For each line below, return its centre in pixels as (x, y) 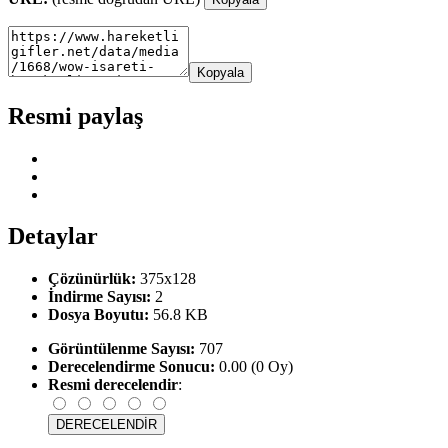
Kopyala (220, 72)
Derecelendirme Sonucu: (131, 367)
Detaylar (53, 236)
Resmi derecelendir (113, 385)
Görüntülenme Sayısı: (121, 349)
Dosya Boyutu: (98, 315)
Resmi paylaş (75, 115)
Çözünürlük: (92, 279)
